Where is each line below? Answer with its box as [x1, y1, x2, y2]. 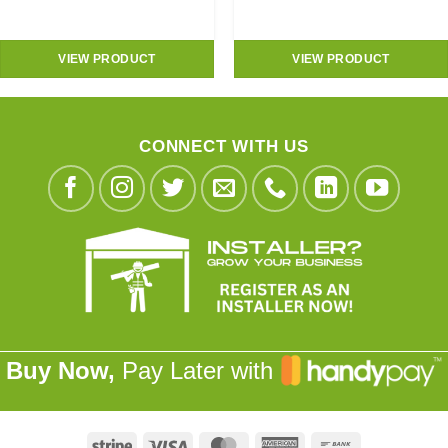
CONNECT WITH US [139, 137, 309, 157]
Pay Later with [114, 357, 280, 385]
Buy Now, [5, 357, 115, 385]
